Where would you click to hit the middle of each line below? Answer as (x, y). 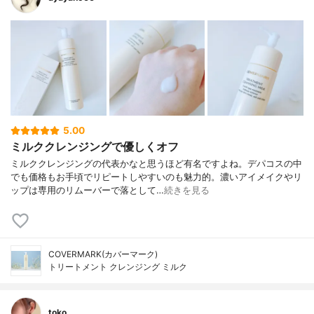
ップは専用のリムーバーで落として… (87, 190)
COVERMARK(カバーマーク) (103, 254)
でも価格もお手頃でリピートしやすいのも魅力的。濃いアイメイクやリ (156, 177)
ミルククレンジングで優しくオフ (95, 146)
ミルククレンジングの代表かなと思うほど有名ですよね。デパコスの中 (156, 163)
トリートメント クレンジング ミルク (118, 266)
